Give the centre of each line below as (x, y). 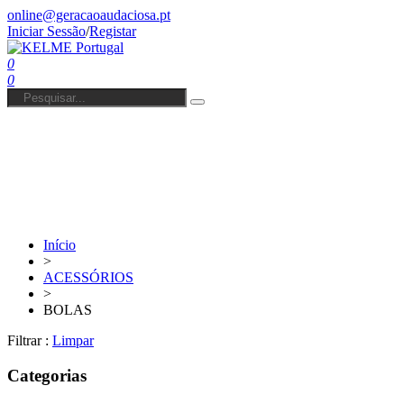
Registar (113, 31)
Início (60, 244)
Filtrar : (28, 340)
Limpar (73, 340)
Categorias (47, 375)
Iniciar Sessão (46, 31)
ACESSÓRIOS (88, 277)
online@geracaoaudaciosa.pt (89, 15)
